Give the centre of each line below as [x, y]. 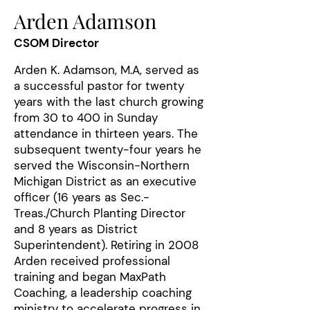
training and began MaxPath [90, 277]
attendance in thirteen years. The [106, 134]
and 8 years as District [76, 229]
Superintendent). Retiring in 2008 [106, 245]
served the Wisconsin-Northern [102, 165]
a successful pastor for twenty [99, 86]
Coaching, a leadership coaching [103, 293]
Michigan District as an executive [105, 181]
